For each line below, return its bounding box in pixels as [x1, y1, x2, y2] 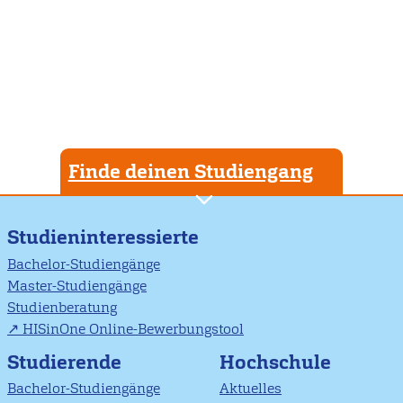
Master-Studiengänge [7, 275, 147, 295]
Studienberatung [7, 297, 117, 317]
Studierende [7, 348, 121, 375]
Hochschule [219, 348, 331, 375]
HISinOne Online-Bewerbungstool [22, 318, 244, 338]
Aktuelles [219, 379, 282, 399]
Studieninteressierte [7, 224, 199, 251]
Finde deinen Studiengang [67, 158, 313, 185]
